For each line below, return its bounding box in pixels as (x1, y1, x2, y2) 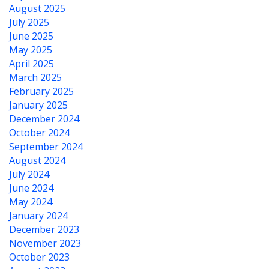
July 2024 (9, 168, 49, 181)
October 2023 (9, 250, 70, 264)
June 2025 (9, 29, 53, 43)
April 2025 (9, 57, 54, 70)
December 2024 (9, 112, 79, 125)
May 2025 (9, 43, 52, 56)
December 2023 (9, 223, 79, 236)
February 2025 (9, 85, 74, 98)
